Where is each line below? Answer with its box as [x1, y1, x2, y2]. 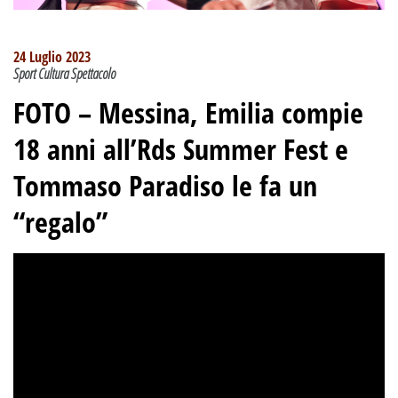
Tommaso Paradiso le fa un [13, 165, 317, 204]
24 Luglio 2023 [13, 46, 91, 67]
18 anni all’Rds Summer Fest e [13, 129, 348, 168]
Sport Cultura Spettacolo [13, 63, 115, 84]
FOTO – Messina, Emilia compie [13, 92, 363, 131]
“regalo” [13, 202, 107, 241]
